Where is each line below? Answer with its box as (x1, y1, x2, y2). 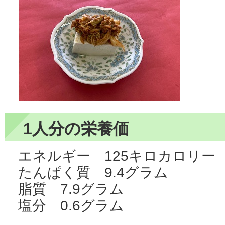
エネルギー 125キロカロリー (18, 148, 215, 164)
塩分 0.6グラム (18, 197, 124, 213)
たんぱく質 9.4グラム (18, 164, 168, 180)
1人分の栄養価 (23, 119, 129, 138)
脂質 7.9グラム (18, 181, 124, 197)
